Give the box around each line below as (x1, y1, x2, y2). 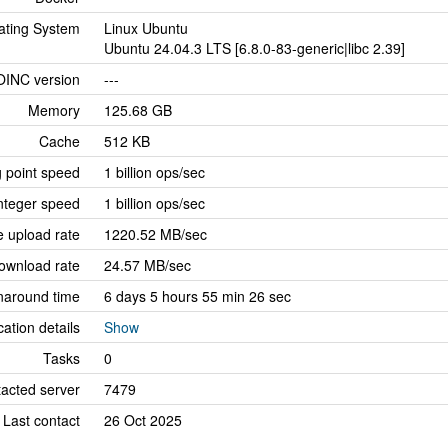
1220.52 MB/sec (104, 224, 207, 244)
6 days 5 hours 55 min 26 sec (104, 286, 291, 306)
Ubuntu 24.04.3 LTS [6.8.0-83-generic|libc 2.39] (104, 38, 405, 58)
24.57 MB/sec (104, 255, 191, 275)
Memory (28, 100, 80, 120)
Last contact (3, 410, 80, 430)
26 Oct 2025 (104, 410, 182, 430)
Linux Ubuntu (104, 18, 188, 38)
